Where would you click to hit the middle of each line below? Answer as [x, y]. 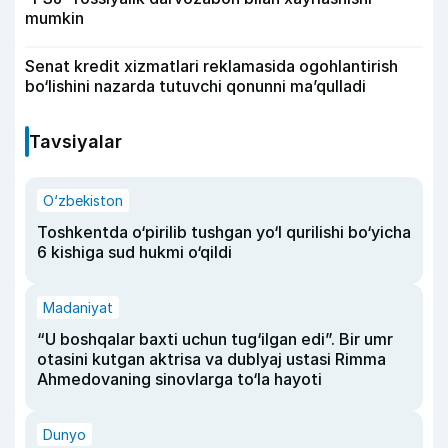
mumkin [54, 18]
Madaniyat [78, 308]
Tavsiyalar [75, 142]
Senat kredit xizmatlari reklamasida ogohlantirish [211, 66]
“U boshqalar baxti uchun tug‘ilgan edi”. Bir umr [215, 339]
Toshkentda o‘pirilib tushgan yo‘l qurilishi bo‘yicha [224, 232]
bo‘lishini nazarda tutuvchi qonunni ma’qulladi [195, 86]
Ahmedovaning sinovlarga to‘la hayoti [179, 379]
